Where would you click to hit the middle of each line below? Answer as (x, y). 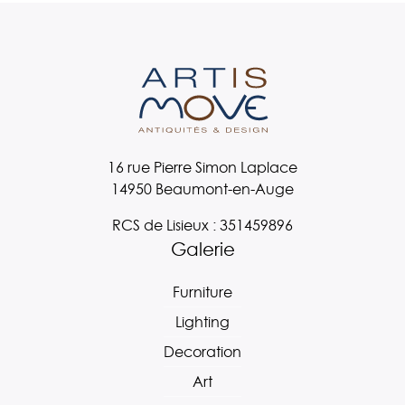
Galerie (202, 250)
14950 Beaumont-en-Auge (202, 189)
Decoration (202, 352)
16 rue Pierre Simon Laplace (202, 168)
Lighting (202, 322)
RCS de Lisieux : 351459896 (202, 226)
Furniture (202, 292)
